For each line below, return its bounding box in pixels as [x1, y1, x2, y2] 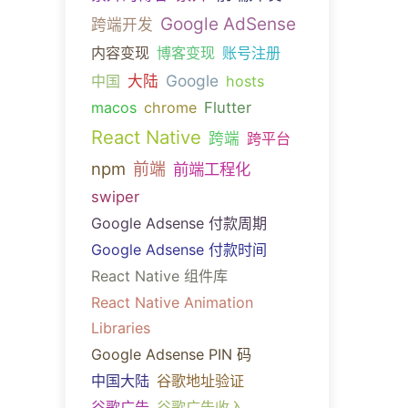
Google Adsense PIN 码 [90, 344, 251, 363]
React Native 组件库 [90, 266, 228, 285]
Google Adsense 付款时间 [90, 240, 267, 259]
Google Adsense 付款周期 [90, 213, 267, 232]
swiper [90, 187, 139, 206]
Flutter [203, 97, 251, 117]
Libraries [90, 318, 150, 337]
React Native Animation [90, 292, 253, 311]
